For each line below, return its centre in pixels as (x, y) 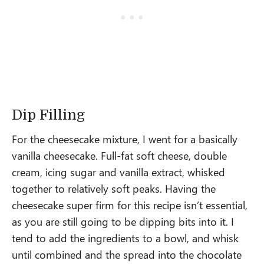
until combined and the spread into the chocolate (127, 255)
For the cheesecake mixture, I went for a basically (125, 139)
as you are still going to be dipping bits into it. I (123, 222)
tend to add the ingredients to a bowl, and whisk (125, 238)
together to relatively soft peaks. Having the (114, 189)
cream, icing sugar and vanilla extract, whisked (118, 172)
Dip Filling (50, 115)
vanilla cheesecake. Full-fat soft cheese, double (119, 156)
